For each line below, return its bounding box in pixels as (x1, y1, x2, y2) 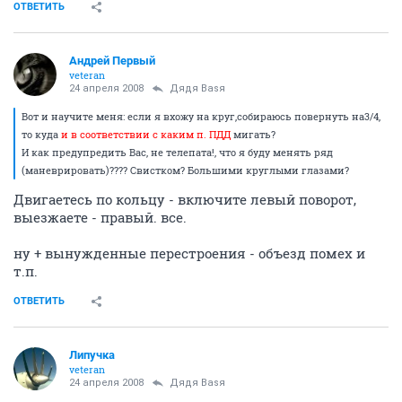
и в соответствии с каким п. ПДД (61, 127, 233, 141)
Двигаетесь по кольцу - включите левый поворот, (13, 190, 356, 208)
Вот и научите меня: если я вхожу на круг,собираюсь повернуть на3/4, (22, 109, 380, 123)
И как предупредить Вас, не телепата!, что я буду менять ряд (22, 145, 333, 159)
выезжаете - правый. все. (13, 208, 187, 226)
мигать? (233, 127, 275, 141)
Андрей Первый (69, 54, 155, 67)
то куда (22, 127, 61, 141)
